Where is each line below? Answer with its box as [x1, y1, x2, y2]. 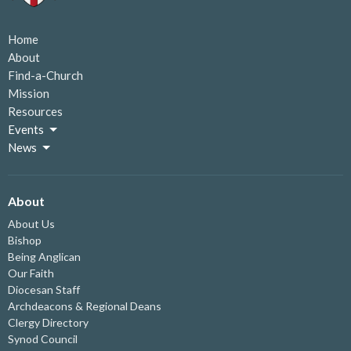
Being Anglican [8, 249, 81, 263]
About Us [8, 216, 55, 230]
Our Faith [8, 266, 54, 280]
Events [8, 122, 44, 137]
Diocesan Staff [8, 282, 80, 296]
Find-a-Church [8, 68, 83, 83]
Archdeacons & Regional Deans [8, 299, 161, 313]
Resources [8, 104, 63, 119]
